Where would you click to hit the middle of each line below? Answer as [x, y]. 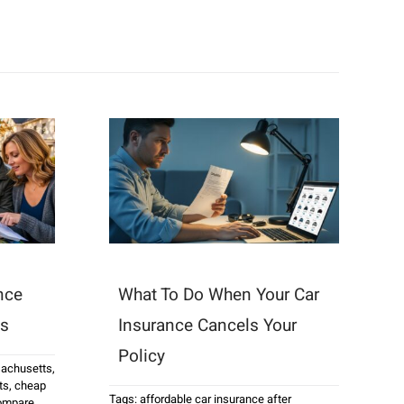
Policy [142, 356]
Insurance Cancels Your [207, 325]
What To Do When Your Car [219, 294]
